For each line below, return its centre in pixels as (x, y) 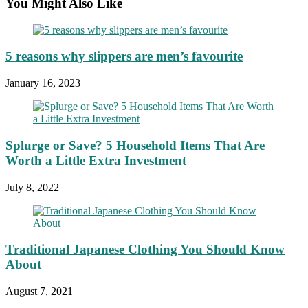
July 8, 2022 (32, 187)
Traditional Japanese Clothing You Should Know (145, 250)
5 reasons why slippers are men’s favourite (124, 56)
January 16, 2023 (43, 83)
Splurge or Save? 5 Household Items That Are (135, 145)
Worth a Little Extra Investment (96, 160)
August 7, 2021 (39, 291)
